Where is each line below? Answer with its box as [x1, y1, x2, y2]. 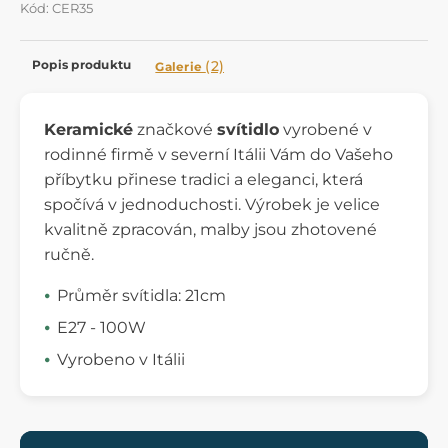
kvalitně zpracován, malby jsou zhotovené [44, 219, 377, 239]
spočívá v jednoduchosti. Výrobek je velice [44, 194, 380, 214]
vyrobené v [279, 119, 372, 139]
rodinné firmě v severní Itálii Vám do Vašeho [44, 144, 393, 164]
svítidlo [217, 119, 279, 139]
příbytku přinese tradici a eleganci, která [44, 169, 363, 189]
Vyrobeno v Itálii [57, 349, 185, 369]
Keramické [44, 119, 133, 139]
